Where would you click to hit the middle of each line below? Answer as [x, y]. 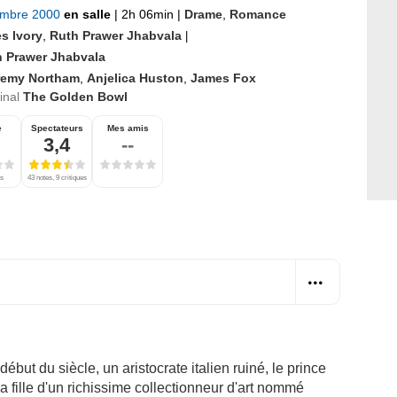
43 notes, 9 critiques [57, 177]
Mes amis [128, 128]
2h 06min [148, 14]
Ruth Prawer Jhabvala [116, 35]
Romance [258, 14]
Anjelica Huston [135, 78]
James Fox [223, 78]
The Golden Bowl [75, 96]
